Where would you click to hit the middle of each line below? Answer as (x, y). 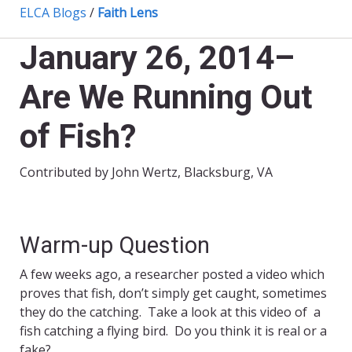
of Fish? (78, 137)
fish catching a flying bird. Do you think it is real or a (173, 331)
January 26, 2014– (157, 58)
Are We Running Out (166, 97)
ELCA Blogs (53, 13)
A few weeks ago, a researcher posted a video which (172, 275)
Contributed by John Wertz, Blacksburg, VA (146, 172)
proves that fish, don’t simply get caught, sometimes (173, 293)
